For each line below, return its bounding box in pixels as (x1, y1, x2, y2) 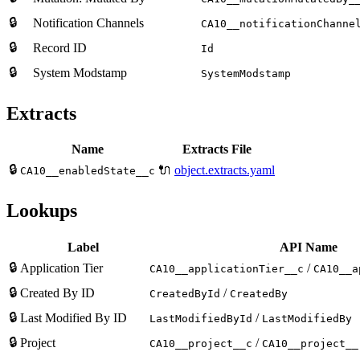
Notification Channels (33, 15, 144, 30)
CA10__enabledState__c (20, 165, 155, 178)
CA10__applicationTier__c (149, 263, 304, 276)
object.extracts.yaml (174, 163, 275, 178)
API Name (280, 240, 337, 255)
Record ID (33, 40, 87, 55)
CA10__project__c (149, 337, 252, 350)
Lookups (6, 200, 77, 222)
